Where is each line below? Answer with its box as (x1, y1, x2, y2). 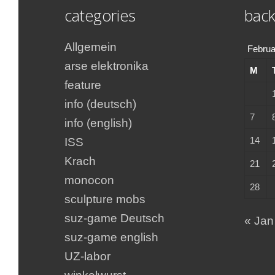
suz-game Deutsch (64, 211, 165, 225)
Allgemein (64, 40, 117, 53)
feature (64, 78, 101, 91)
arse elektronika (64, 59, 149, 72)
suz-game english (64, 230, 158, 244)
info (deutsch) (64, 97, 136, 110)
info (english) (64, 116, 132, 130)
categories (64, 4, 136, 26)
